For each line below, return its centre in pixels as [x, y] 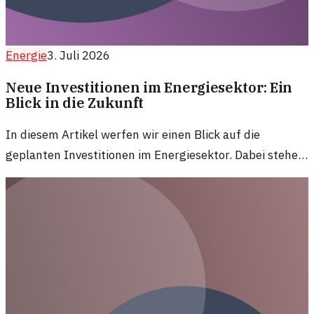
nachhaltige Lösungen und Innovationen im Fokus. [141, 175]
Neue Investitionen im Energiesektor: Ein [149, 87]
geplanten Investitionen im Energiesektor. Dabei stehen [155, 155]
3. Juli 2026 [78, 55]
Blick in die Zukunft [75, 102]
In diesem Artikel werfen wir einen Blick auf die [133, 134]
